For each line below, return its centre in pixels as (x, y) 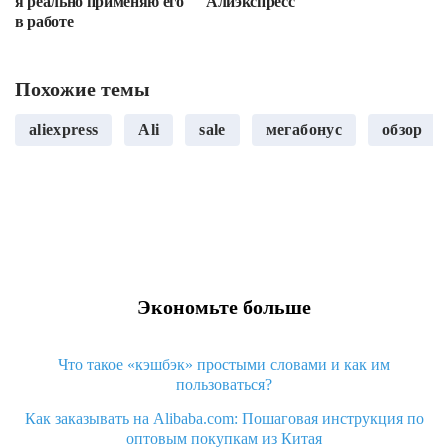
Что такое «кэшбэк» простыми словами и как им (224, 364)
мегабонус (303, 129)
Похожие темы (82, 89)
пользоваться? (224, 384)
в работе (44, 21)
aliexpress (64, 129)
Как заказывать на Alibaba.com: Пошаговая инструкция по (224, 418)
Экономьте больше (224, 307)
